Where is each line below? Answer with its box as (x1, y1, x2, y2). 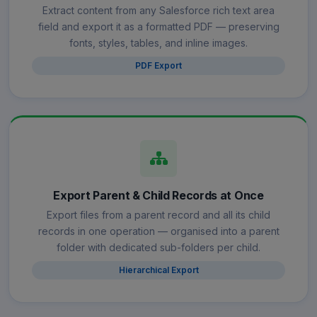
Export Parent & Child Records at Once (53, 188, 264, 203)
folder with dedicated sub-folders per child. (57, 241, 260, 254)
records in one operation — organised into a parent (38, 225, 279, 238)
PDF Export (135, 60, 182, 71)
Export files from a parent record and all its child (47, 209, 270, 221)
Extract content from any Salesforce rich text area (42, 4, 275, 17)
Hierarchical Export (118, 265, 199, 276)
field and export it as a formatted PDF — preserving (38, 21, 279, 33)
